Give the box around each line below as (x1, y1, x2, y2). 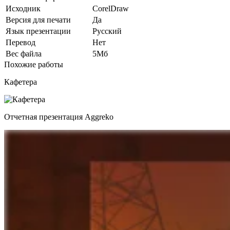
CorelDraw (92, 4, 129, 13)
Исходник (6, 4, 41, 13)
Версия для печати (6, 15, 71, 24)
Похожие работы (4, 60, 63, 69)
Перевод (6, 37, 35, 47)
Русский (92, 26, 122, 35)
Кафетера (4, 77, 37, 86)
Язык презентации (6, 26, 71, 35)
